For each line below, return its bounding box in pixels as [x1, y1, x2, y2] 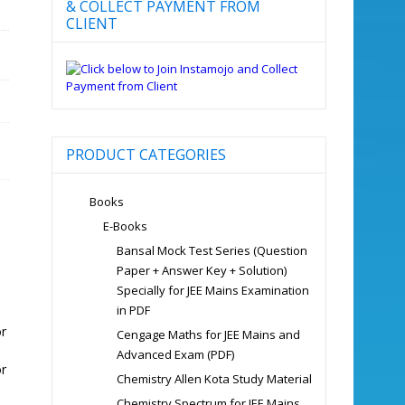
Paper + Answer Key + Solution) [116, 261, 287, 278]
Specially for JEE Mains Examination [116, 281, 309, 298]
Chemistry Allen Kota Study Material [116, 370, 312, 387]
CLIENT [65, 13, 118, 33]
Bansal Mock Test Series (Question [116, 241, 307, 259]
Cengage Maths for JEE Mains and [116, 325, 300, 343]
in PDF [116, 301, 150, 318]
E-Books [102, 217, 147, 234]
